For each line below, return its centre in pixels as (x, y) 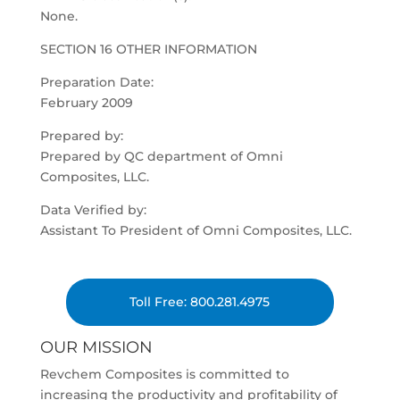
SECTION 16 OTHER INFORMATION (148, 49)
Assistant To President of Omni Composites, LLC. (196, 230)
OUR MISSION (96, 347)
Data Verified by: (93, 210)
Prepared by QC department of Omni (161, 156)
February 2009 (86, 103)
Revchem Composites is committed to (164, 374)
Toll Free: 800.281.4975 (200, 302)
